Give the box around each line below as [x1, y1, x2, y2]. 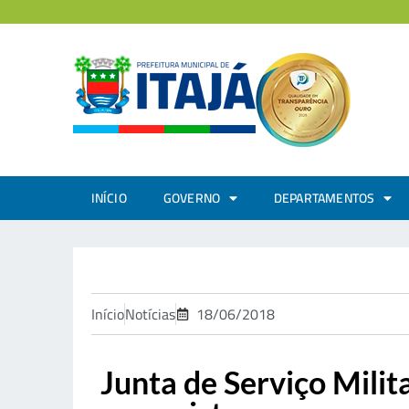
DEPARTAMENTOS [273, 186, 375, 210]
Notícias [124, 300, 175, 328]
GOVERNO [163, 186, 221, 210]
